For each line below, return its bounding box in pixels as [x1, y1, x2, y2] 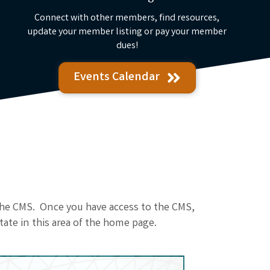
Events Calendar [73, 68, 160, 86]
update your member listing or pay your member [27, 25, 227, 39]
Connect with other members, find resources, [34, 11, 220, 25]
